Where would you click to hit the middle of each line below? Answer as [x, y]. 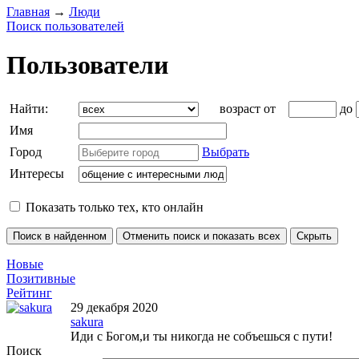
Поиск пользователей [65, 26]
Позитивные [41, 278]
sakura [87, 321]
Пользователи [87, 65]
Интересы [37, 173]
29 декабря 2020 [114, 307]
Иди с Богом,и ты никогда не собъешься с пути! [202, 336]
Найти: [29, 108]
